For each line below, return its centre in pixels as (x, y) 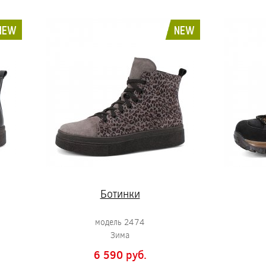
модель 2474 (120, 222)
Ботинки (120, 194)
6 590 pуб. (120, 255)
